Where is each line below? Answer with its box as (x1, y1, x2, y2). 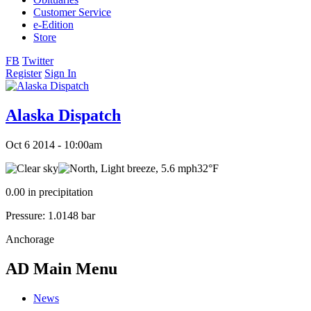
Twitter (22, 55, 53, 67)
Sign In (44, 67, 76, 80)
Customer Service (33, 6, 111, 19)
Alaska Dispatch (6, 106, 121, 125)
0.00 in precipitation (6, 185, 93, 198)
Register (6, 67, 42, 80)
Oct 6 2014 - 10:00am (6, 138, 102, 151)
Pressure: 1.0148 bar (6, 209, 95, 221)
